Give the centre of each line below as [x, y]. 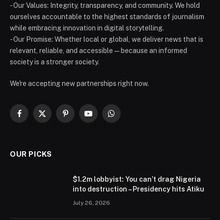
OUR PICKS [31, 154]
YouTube [102, 118]
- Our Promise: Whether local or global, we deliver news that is [107, 40]
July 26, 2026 [91, 203]
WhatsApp [127, 118]
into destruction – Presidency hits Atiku [138, 189]
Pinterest [80, 118]
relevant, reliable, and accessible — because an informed [98, 51]
